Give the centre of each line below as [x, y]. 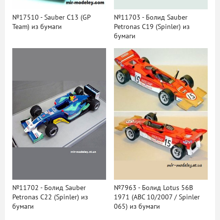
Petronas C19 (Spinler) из [151, 27]
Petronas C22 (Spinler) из [50, 197]
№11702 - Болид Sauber [49, 188]
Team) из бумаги [37, 27]
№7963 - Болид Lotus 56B [153, 188]
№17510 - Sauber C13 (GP [51, 18]
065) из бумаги [137, 206]
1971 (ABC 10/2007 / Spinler [157, 197]
